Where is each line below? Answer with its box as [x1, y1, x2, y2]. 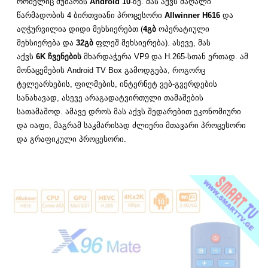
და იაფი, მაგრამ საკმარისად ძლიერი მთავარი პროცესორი [17, 121, 246, 130]
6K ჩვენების [36, 52, 81, 62]
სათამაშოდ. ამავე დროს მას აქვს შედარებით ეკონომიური [17, 107, 241, 117]
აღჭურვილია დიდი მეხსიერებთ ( [17, 25, 143, 34]
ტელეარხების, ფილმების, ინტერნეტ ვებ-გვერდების [17, 80, 217, 89]
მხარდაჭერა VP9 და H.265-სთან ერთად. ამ [81, 52, 248, 62]
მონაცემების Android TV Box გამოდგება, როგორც [17, 66, 205, 75]
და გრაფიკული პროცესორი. [17, 135, 126, 144]
